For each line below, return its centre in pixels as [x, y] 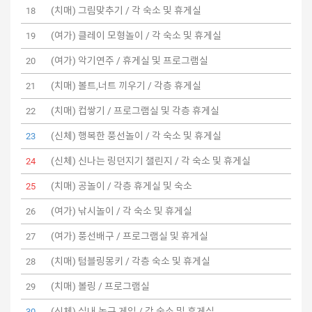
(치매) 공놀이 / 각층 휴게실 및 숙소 [122, 186]
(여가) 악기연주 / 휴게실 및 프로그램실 [130, 60]
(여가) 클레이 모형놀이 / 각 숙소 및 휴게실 [136, 35]
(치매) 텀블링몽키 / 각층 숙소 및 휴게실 [131, 261]
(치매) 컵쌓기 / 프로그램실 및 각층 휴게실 [135, 110]
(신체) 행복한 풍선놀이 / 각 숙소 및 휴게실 [136, 135]
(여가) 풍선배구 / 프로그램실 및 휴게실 [130, 236]
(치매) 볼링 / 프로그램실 [100, 286]
